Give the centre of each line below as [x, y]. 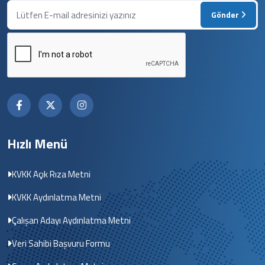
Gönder [226, 15]
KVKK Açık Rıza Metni [51, 174]
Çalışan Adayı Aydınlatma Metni [71, 221]
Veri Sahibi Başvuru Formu [61, 244]
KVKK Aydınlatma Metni [56, 198]
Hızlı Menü [37, 144]
